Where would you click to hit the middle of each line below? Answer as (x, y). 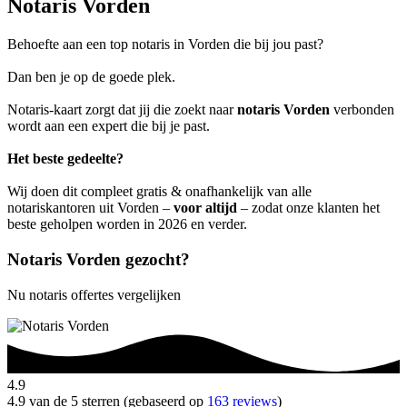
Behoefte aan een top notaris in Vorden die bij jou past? (165, 45)
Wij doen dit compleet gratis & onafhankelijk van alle (159, 192)
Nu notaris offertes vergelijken (94, 294)
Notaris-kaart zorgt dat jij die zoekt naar (122, 110)
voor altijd (205, 208)
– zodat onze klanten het (308, 208)
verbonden (362, 110)
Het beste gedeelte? (65, 159)
